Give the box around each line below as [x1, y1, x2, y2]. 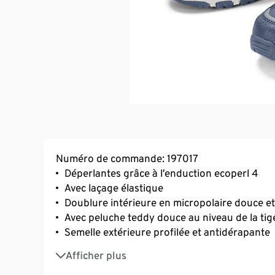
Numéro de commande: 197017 [56, 152, 198, 165]
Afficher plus [66, 249, 126, 261]
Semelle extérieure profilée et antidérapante [64, 225, 270, 238]
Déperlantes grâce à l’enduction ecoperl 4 [64, 166, 258, 179]
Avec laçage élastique [64, 181, 163, 194]
